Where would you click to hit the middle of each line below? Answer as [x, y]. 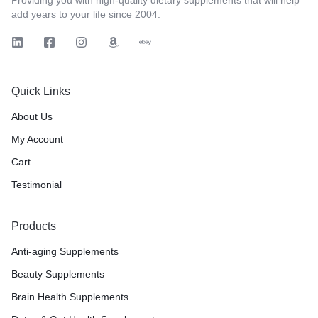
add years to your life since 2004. [86, 14]
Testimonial [37, 184]
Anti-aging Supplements [65, 251]
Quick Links [41, 91]
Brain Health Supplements [70, 296]
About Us [32, 116]
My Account [37, 139]
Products [34, 226]
